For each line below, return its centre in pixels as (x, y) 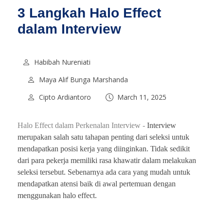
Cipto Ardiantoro (65, 97)
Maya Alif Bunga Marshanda (83, 79)
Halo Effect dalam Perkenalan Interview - (82, 125)
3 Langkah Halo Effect (89, 13)
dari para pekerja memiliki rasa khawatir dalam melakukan (107, 160)
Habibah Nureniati (62, 62)
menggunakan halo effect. (57, 195)
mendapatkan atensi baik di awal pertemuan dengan (97, 183)
